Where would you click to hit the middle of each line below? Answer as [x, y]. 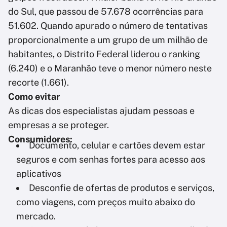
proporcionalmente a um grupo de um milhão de [108, 40]
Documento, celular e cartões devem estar [117, 145]
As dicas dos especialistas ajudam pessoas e [101, 110]
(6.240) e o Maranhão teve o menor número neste [110, 68]
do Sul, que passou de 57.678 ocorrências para [106, 11]
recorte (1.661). [40, 82]
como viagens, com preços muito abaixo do [106, 202]
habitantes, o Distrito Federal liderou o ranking [104, 54]
